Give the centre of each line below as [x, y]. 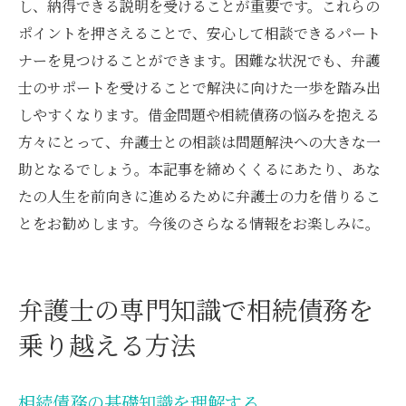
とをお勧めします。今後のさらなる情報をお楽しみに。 [199, 223]
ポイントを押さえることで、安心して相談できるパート [199, 33]
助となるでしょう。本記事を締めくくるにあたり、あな [199, 169]
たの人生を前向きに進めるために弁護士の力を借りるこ [199, 196]
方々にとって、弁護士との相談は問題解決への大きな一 [199, 141]
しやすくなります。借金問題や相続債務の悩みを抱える [199, 114]
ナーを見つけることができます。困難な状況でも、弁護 [199, 60]
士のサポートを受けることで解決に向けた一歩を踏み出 [199, 87]
